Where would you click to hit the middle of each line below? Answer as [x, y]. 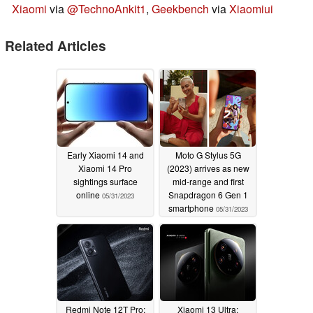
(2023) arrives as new [208, 168]
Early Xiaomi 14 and [105, 155]
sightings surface [105, 182]
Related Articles [56, 46]
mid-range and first [208, 182]
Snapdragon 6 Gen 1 [208, 195]
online [89, 195]
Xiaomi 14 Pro [105, 168]
